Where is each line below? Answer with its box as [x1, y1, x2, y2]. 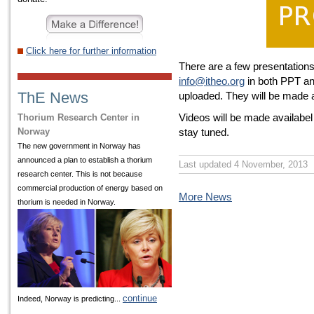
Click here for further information [26, 45, 156, 56]
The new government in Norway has [18, 141, 141, 150]
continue [123, 292, 157, 303]
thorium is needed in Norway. [18, 197, 116, 206]
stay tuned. [179, 126, 229, 139]
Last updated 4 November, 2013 [179, 159, 308, 170]
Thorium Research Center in [18, 111, 139, 123]
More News [179, 191, 232, 203]
